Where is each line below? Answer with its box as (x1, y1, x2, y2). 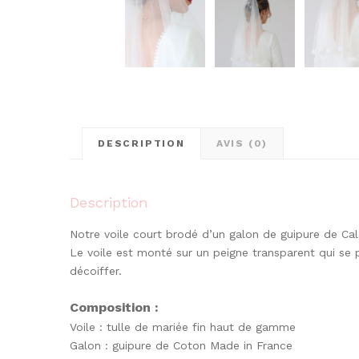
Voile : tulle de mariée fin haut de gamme (70, 321, 296, 333)
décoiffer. (70, 264, 122, 277)
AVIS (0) (216, 138, 268, 149)
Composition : (70, 300, 159, 315)
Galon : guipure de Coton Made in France (70, 339, 292, 352)
